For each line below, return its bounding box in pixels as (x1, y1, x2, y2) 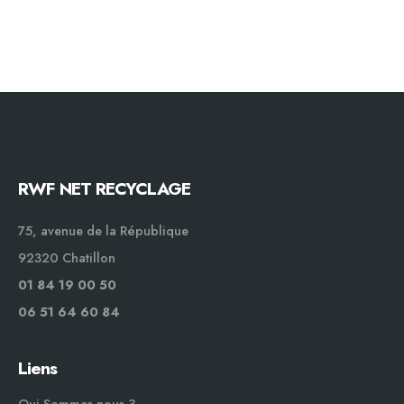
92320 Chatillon (18, 249, 115, 268)
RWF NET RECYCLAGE (18, 175, 191, 201)
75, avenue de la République (18, 222, 188, 241)
